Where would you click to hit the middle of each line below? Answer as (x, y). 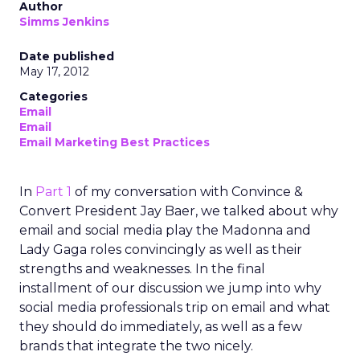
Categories (53, 96)
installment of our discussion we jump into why (170, 288)
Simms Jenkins (64, 22)
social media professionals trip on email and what (175, 307)
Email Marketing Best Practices (115, 142)
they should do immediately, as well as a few (161, 327)
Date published (67, 56)
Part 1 (53, 192)
